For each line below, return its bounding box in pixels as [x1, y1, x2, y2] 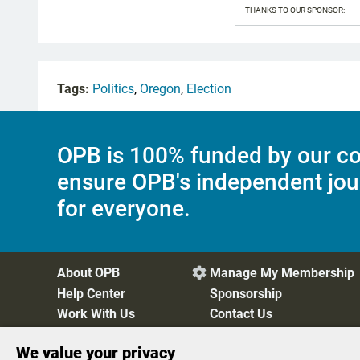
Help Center [57, 285, 125, 301]
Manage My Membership [210, 265, 354, 281]
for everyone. [57, 194, 190, 222]
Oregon [140, 81, 181, 97]
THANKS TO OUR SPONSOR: [244, 6, 345, 15]
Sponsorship [210, 285, 282, 301]
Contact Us [210, 305, 272, 321]
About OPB [57, 265, 120, 281]
